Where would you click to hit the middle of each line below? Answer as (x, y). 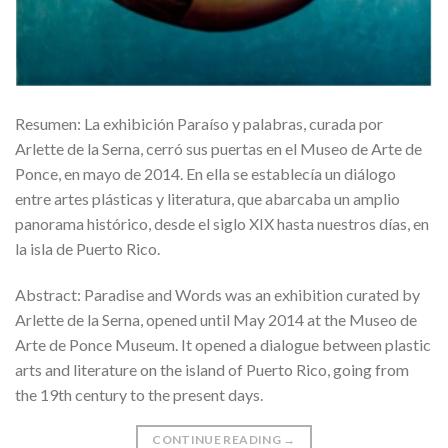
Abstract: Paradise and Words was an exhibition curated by (217, 294)
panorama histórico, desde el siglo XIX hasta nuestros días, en (222, 224)
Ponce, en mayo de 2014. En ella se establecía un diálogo (205, 174)
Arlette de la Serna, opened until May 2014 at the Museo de (216, 319)
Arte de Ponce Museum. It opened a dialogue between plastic (223, 344)
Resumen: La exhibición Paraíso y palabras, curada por (199, 124)
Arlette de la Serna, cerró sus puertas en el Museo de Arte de (218, 149)
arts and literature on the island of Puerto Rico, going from (212, 369)
